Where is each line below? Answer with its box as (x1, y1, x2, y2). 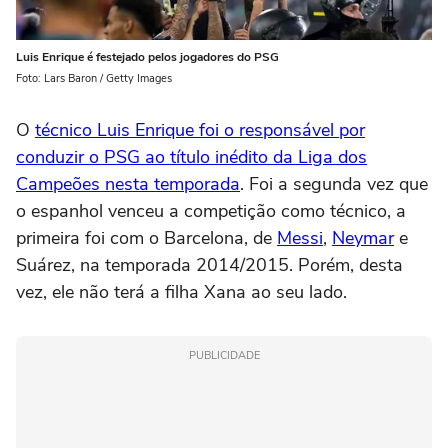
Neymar (332, 225, 394, 250)
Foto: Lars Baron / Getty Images (16, 70, 172, 86)
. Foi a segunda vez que (240, 171, 428, 196)
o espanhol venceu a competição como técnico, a (16, 198, 406, 223)
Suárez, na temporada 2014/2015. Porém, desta (16, 252, 403, 277)
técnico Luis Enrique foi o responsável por (35, 117, 365, 142)
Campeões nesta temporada (16, 171, 240, 196)
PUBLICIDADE (188, 347, 260, 363)
